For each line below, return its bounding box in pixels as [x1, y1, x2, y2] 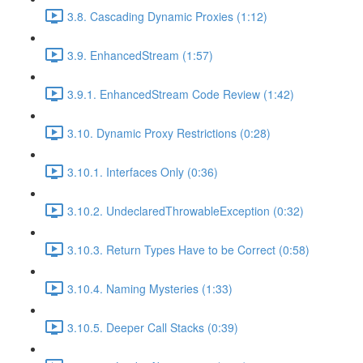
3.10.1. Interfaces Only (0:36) [67, 163, 218, 180]
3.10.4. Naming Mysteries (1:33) [67, 280, 233, 297]
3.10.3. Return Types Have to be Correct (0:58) [67, 241, 310, 258]
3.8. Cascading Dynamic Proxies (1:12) [67, 7, 267, 24]
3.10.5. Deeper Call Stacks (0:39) [67, 318, 238, 335]
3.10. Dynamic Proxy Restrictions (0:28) [67, 124, 271, 141]
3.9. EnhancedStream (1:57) [67, 46, 213, 63]
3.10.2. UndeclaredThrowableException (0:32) [67, 202, 304, 219]
